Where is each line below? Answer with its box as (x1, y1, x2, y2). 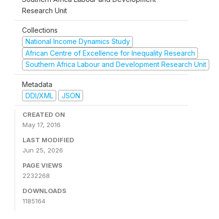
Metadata (22, 80, 52, 88)
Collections (22, 26, 58, 34)
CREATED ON (22, 110, 65, 118)
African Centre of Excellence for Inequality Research (25, 48, 195, 57)
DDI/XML (25, 91, 53, 100)
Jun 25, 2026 (22, 146, 63, 154)
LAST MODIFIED (22, 136, 74, 144)
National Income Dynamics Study (25, 37, 130, 45)
